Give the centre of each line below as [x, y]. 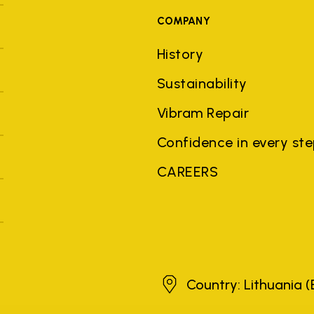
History [180, 54]
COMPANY [184, 21]
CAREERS [187, 172]
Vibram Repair [203, 113]
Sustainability [202, 83]
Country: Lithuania [246, 285]
